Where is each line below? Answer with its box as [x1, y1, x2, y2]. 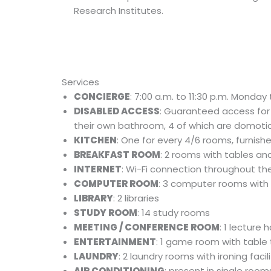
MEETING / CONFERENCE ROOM [74, 221, 220, 233]
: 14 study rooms [137, 206, 210, 219]
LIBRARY [74, 192, 113, 204]
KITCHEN [74, 134, 117, 146]
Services [62, 76, 99, 88]
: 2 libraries [113, 192, 159, 204]
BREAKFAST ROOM [74, 148, 160, 161]
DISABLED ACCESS [74, 105, 160, 117]
